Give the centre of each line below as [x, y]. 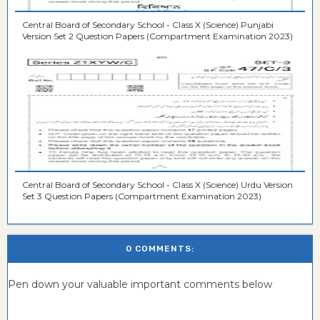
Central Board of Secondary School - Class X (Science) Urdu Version [157, 185]
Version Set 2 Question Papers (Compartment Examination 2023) [157, 36]
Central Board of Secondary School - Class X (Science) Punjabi [148, 25]
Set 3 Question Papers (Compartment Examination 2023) [142, 196]
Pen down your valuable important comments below [140, 285]
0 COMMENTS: [160, 249]
